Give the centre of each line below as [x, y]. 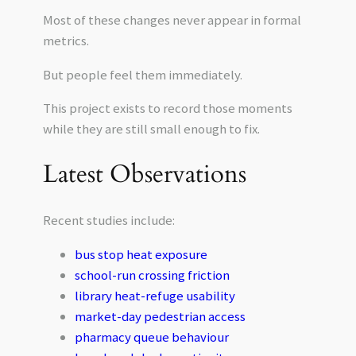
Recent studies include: [108, 220]
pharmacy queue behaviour [151, 337]
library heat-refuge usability [155, 295]
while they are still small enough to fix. [151, 129]
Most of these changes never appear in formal [172, 19]
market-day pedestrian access [160, 316]
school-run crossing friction [152, 275]
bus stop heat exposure [141, 254]
